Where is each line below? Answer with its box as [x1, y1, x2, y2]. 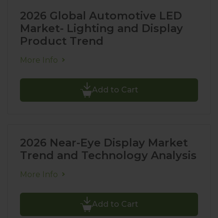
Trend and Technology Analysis [20, 149, 197, 162]
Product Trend [20, 35, 104, 48]
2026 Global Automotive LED [20, 9, 182, 22]
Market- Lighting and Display [20, 22, 183, 35]
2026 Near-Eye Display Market [20, 136, 188, 149]
